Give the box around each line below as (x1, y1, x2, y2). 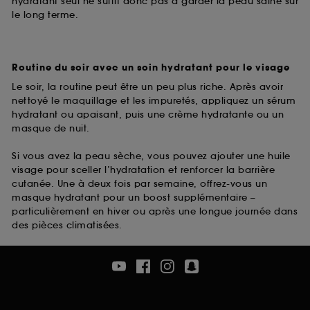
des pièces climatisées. (12, 219, 122, 231)
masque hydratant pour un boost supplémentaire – (12, 191, 256, 203)
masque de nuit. (12, 122, 90, 135)
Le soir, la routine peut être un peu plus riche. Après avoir (12, 81, 283, 93)
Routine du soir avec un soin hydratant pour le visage (12, 62, 290, 75)
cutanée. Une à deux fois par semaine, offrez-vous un (12, 177, 267, 190)
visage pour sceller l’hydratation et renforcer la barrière (12, 163, 275, 176)
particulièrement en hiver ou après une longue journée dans (12, 205, 298, 217)
